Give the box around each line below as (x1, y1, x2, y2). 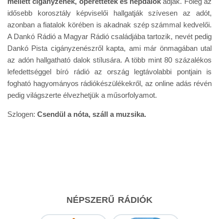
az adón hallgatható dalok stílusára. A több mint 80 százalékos (7, 55, 212, 64)
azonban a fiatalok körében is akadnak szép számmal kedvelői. (7, 20, 212, 29)
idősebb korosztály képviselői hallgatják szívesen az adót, (7, 8, 212, 17)
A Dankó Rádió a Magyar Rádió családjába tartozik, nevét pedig (7, 32, 212, 41)
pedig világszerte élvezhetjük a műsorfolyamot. (7, 90, 157, 99)
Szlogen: (7, 109, 37, 118)
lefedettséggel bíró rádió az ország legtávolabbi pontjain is (7, 67, 212, 76)
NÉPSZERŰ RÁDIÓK (66, 195, 153, 205)
